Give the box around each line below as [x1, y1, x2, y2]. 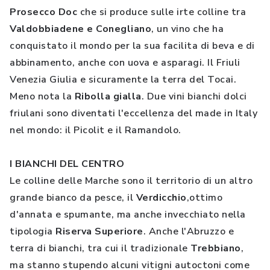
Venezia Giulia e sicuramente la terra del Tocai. [10, 73, 236, 86]
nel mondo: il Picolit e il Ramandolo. [10, 124, 181, 137]
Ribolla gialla [74, 90, 142, 103]
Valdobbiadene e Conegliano [10, 22, 151, 36]
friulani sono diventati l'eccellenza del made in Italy [10, 107, 257, 120]
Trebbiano [190, 242, 241, 255]
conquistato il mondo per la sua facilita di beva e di [10, 39, 255, 52]
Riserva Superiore [55, 225, 143, 238]
